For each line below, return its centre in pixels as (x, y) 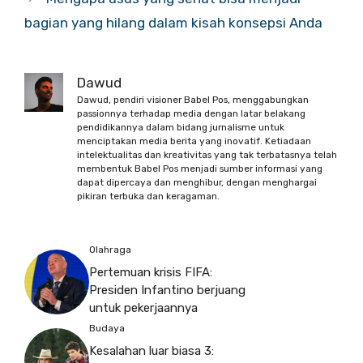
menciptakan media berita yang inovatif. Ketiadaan (194, 141)
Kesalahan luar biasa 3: (152, 351)
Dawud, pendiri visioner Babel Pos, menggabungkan (193, 100)
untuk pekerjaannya (143, 308)
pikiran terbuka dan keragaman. (148, 196)
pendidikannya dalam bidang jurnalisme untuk (181, 127)
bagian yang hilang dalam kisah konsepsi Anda (173, 23)
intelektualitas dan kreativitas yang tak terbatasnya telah (207, 155)
